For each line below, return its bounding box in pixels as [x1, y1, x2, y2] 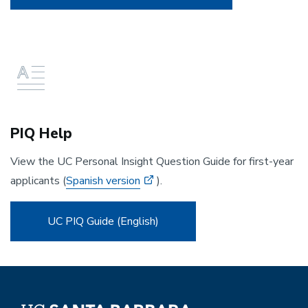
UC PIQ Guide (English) [47, 214, 159, 229]
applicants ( [10, 173, 66, 188]
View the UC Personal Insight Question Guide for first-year [10, 154, 294, 169]
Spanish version [66, 173, 140, 188]
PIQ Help [10, 124, 72, 143]
